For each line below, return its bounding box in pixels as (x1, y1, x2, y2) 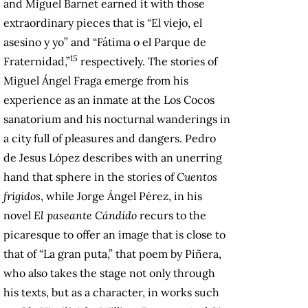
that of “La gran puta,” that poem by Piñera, (3, 247, 221, 261)
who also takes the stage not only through (3, 266, 215, 280)
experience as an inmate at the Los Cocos (3, 93, 214, 107)
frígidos (3, 189, 41, 203)
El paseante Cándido (34, 208, 137, 223)
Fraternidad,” (3, 54, 70, 69)
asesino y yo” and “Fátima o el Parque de (3, 35, 206, 49)
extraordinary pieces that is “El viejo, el (3, 16, 202, 30)
